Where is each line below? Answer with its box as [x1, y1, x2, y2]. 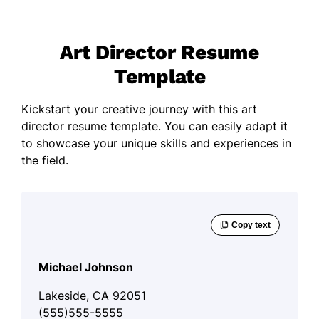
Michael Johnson [38, 259, 133, 274]
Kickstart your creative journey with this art [21, 101, 257, 116]
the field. [21, 152, 68, 167]
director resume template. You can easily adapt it [21, 118, 288, 133]
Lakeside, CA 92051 [38, 288, 146, 303]
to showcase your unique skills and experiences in [21, 135, 291, 150]
